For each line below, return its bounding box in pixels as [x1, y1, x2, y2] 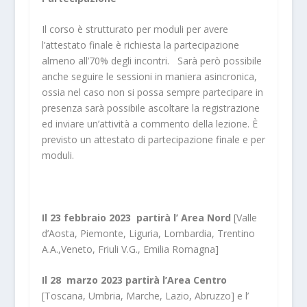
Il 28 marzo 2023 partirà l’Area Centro [41, 273, 227, 287]
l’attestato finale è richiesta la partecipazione [41, 38, 239, 52]
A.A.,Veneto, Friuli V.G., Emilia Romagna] [41, 242, 219, 256]
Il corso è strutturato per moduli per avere [41, 23, 228, 36]
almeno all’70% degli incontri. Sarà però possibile [41, 54, 262, 68]
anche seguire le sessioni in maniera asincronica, [41, 70, 257, 84]
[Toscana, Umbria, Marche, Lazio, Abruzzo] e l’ [41, 289, 249, 303]
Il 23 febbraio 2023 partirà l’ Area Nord [41, 210, 234, 224]
